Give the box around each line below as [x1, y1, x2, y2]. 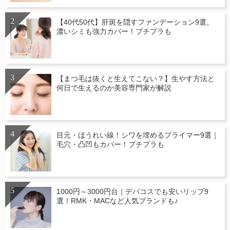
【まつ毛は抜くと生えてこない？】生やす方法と [56, 74, 215, 83]
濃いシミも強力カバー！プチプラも [56, 27, 171, 35]
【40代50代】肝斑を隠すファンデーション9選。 [56, 17, 214, 26]
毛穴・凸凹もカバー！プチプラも [56, 140, 164, 148]
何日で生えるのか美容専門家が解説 [56, 83, 171, 92]
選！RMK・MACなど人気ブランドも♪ [56, 196, 178, 205]
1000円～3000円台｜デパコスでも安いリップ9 [56, 187, 208, 196]
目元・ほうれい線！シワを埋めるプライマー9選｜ [56, 130, 219, 139]
